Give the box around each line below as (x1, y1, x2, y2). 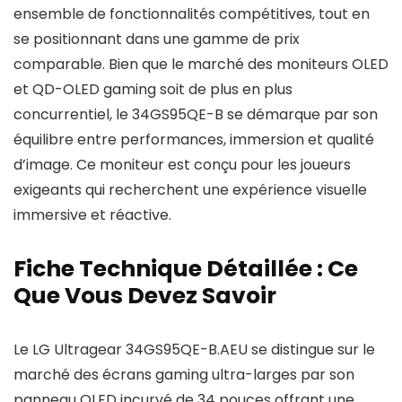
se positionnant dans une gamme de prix (13, 29, 300, 49)
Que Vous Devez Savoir (13, 280, 276, 311)
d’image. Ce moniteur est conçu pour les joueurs (13, 154, 351, 175)
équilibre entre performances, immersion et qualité (13, 129, 374, 150)
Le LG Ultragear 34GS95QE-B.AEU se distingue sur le (13, 339, 375, 360)
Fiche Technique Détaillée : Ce (13, 253, 358, 284)
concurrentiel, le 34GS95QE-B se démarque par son (13, 104, 378, 125)
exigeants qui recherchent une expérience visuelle (13, 179, 367, 200)
